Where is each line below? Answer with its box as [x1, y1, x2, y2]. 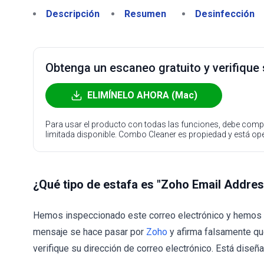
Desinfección [195, 8, 255, 19]
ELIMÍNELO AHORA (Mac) [87, 90, 197, 101]
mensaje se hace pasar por [33, 226, 146, 237]
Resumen [124, 8, 166, 19]
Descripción [46, 8, 100, 19]
